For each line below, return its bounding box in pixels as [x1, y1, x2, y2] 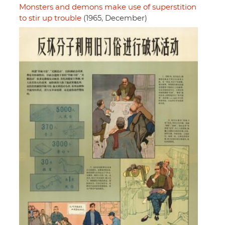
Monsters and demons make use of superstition [19, 4, 196, 12]
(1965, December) [81, 15, 147, 23]
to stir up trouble [19, 15, 81, 23]
